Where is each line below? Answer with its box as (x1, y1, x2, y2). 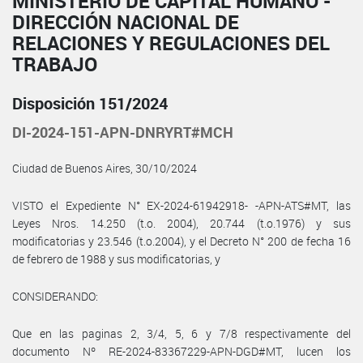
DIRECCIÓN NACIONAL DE (12, 8, 239, 35)
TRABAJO (12, 50, 97, 77)
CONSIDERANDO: (12, 288, 98, 304)
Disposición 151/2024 (12, 92, 168, 114)
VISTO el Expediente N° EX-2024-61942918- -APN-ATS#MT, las (12, 197, 351, 213)
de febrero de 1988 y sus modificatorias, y (12, 250, 220, 267)
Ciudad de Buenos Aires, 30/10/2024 (12, 160, 197, 176)
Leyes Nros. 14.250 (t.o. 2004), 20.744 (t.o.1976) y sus (12, 215, 351, 231)
